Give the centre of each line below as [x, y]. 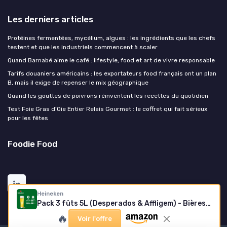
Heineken [50, 194]
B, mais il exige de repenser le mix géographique [78, 83]
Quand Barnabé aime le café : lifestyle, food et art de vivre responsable [111, 61]
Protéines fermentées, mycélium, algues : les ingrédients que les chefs [111, 38]
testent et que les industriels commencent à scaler [83, 47]
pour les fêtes [28, 118]
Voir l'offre [94, 219]
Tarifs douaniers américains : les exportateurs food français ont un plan [112, 74]
